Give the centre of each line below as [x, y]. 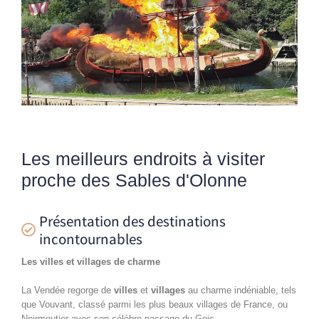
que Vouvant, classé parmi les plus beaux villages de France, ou [155, 304]
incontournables [91, 239]
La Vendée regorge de [68, 290]
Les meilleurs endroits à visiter [143, 158]
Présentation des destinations [132, 221]
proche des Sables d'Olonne [134, 180]
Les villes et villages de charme [91, 261]
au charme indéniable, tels [241, 290]
